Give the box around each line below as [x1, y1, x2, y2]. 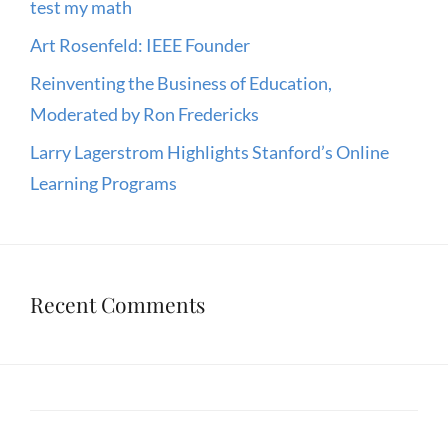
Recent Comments [30, 289, 205, 318]
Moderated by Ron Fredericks [30, 102, 259, 125]
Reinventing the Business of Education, [30, 71, 332, 94]
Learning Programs [30, 171, 177, 194]
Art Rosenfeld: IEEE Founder [30, 33, 250, 56]
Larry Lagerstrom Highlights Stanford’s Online [30, 140, 389, 163]
